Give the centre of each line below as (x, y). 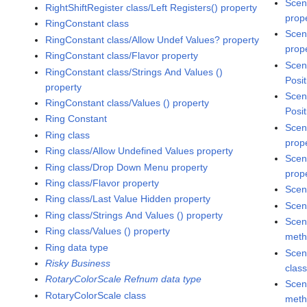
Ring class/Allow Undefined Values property (139, 151)
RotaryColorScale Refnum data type (124, 279)
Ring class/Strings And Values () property (134, 215)
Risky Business (78, 263)
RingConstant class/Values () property (127, 102)
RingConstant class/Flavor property (122, 56)
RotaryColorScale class (96, 295)
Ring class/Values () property (108, 231)
